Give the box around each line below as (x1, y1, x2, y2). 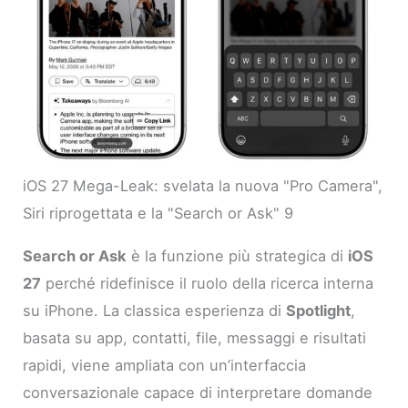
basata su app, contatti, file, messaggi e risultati (23, 328, 367, 347)
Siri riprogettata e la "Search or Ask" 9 (23, 204, 294, 223)
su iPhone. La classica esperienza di (23, 301, 287, 320)
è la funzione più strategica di (127, 246, 349, 265)
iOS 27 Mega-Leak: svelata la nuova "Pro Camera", (23, 177, 383, 196)
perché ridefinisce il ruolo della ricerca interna (41, 273, 374, 292)
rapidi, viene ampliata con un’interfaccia (23, 355, 307, 374)
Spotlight (286, 301, 352, 320)
